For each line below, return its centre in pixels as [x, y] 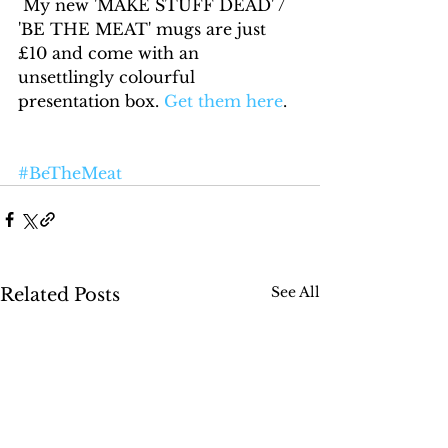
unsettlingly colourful [109, 77]
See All [295, 292]
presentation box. [91, 101]
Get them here [223, 101]
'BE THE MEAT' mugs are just [144, 29]
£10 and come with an [111, 53]
